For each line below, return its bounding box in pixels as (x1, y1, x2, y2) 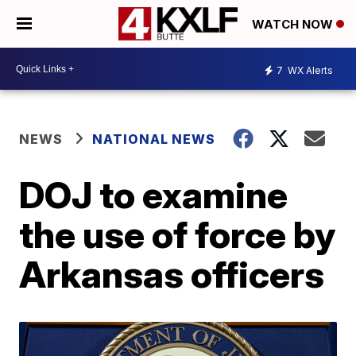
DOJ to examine (19, 172, 288, 217)
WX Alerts (285, 64, 333, 76)
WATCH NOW (252, 17, 336, 33)
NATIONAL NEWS (92, 131, 216, 147)
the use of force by (19, 212, 336, 257)
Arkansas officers (19, 252, 325, 296)
